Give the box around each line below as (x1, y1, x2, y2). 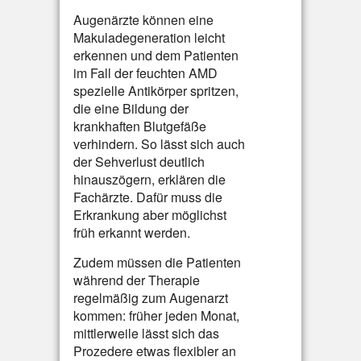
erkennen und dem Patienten (73, 46, 239, 64)
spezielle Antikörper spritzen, (73, 81, 239, 100)
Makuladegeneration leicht (73, 28, 225, 47)
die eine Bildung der (73, 99, 189, 118)
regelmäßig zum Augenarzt (73, 288, 228, 307)
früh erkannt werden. (73, 223, 190, 242)
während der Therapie (73, 271, 200, 289)
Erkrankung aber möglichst (73, 205, 226, 224)
